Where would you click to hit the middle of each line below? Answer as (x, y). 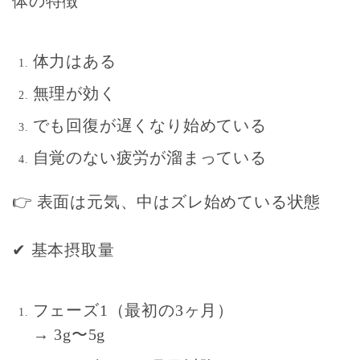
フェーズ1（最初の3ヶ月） (133, 310)
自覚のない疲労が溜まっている (149, 157)
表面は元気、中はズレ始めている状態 (179, 201)
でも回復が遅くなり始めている (149, 125)
